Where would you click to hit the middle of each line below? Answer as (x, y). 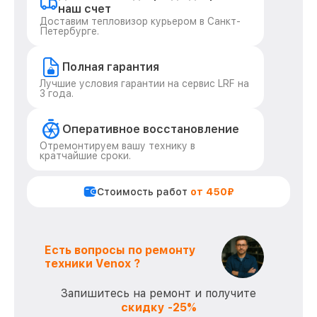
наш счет (85, 9)
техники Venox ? (92, 264)
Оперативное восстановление (151, 129)
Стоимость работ (144, 192)
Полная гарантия (111, 67)
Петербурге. (69, 31)
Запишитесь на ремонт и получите (158, 293)
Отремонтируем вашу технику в (117, 146)
